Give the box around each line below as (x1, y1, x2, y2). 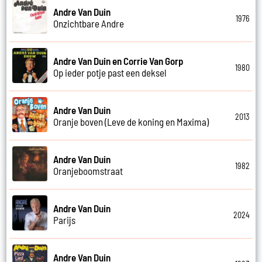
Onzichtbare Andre (53, 17, 125, 29)
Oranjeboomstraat (53, 164, 123, 177)
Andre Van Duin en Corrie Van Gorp (53, 54, 184, 67)
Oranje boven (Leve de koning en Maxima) (53, 115, 209, 127)
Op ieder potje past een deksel (53, 66, 167, 78)
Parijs (53, 213, 76, 226)
